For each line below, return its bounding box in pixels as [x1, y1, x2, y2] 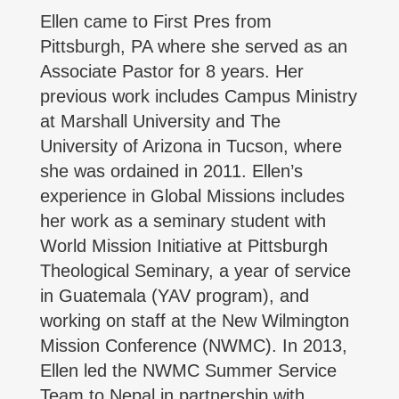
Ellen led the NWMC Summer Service [40, 361, 337, 380]
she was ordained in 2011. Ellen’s [40, 161, 303, 181]
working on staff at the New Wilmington [40, 311, 349, 330]
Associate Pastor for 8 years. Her [40, 61, 304, 81]
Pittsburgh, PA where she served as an [40, 37, 347, 56]
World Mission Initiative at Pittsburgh [40, 236, 328, 256]
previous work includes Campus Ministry [40, 86, 357, 106]
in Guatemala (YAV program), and [40, 286, 309, 305]
